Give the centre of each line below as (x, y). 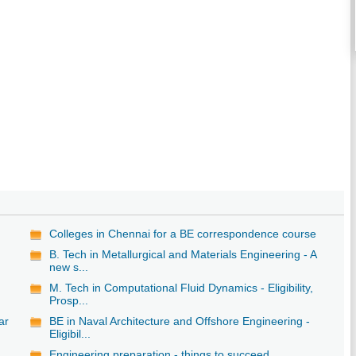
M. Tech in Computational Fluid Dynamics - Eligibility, (182, 287)
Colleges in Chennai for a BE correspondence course (183, 233)
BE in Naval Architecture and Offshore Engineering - (180, 321)
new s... (69, 267)
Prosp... (69, 300)
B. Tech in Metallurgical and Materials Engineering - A (183, 254)
